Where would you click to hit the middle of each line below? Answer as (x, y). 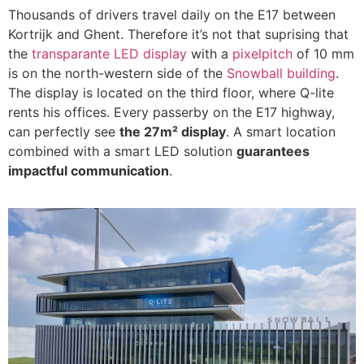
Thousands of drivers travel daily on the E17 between (172, 14)
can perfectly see (64, 131)
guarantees (273, 151)
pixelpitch (262, 53)
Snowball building (281, 73)
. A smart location (281, 131)
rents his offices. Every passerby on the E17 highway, (171, 112)
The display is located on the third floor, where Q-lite (171, 92)
